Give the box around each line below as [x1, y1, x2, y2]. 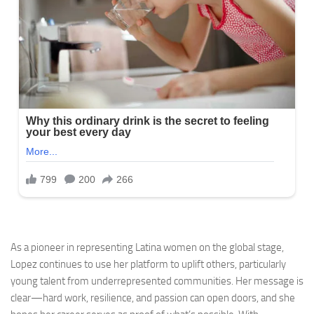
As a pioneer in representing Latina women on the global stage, [11, 240, 284, 254]
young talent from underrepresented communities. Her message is [11, 274, 303, 287]
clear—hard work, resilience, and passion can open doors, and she [11, 291, 295, 304]
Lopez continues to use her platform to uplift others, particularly [11, 257, 286, 271]
